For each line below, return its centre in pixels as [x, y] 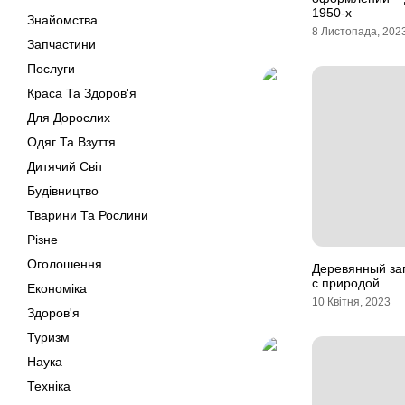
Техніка [49, 386]
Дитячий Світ [65, 166]
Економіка [57, 288]
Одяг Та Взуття [71, 142]
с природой [346, 283]
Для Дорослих [69, 118]
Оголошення [65, 264]
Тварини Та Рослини [88, 215]
